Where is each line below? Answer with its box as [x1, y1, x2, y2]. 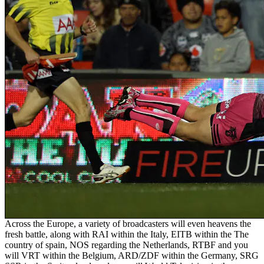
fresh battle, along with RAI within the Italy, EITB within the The [5, 229, 249, 239]
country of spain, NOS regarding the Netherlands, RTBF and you [5, 239, 248, 250]
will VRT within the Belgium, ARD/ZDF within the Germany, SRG [5, 250, 259, 260]
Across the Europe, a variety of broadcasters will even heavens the [5, 218, 251, 229]
